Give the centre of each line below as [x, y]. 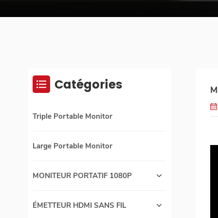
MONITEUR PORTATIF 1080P [82, 176]
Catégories [88, 85]
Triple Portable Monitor [73, 117]
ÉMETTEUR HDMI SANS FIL [79, 206]
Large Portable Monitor [73, 146]
